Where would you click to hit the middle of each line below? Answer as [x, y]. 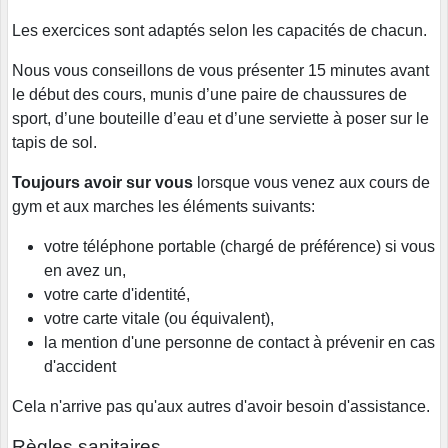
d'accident [80, 366]
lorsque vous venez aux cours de [311, 182]
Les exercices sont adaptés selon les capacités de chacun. [219, 30]
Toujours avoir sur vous [102, 182]
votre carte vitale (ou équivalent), [159, 318]
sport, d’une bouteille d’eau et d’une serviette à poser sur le [220, 118]
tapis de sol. [54, 142]
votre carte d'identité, [117, 294]
